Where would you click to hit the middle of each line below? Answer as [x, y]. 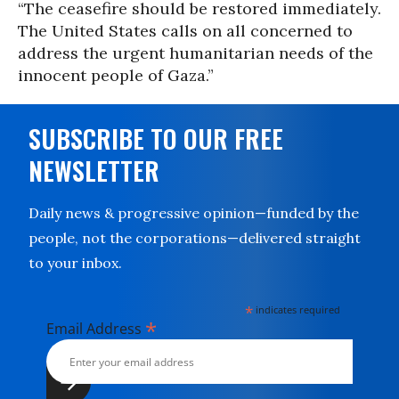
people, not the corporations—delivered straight [195, 238]
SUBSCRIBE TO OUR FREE [156, 138]
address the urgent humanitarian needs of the [195, 53]
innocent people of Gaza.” [116, 75]
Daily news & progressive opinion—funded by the [194, 213]
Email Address [96, 329]
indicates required [297, 309]
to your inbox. [75, 263]
